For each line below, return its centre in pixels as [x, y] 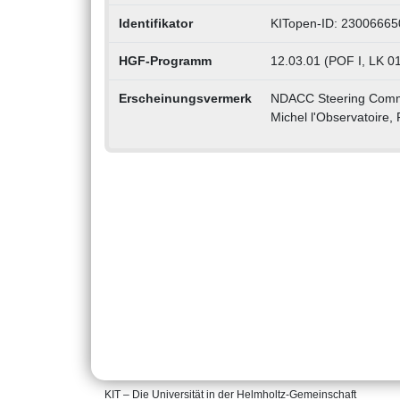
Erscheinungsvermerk [185, 99]
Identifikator [155, 24]
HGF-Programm [165, 61]
